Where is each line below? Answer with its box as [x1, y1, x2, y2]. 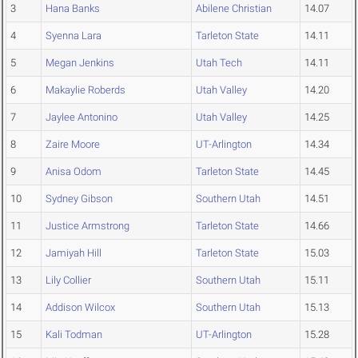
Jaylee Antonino [46, 111, 117, 124]
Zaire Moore [46, 138, 100, 151]
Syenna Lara [46, 30, 101, 42]
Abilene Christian [196, 2, 272, 15]
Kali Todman [46, 328, 102, 341]
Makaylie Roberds [46, 84, 125, 97]
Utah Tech [196, 57, 242, 70]
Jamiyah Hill [46, 247, 101, 260]
